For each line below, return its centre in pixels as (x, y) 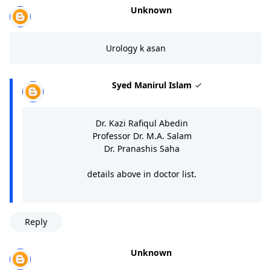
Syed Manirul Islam (153, 85)
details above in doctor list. (142, 174)
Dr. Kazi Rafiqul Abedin (142, 123)
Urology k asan (135, 48)
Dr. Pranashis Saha (142, 148)
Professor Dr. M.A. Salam (142, 135)
